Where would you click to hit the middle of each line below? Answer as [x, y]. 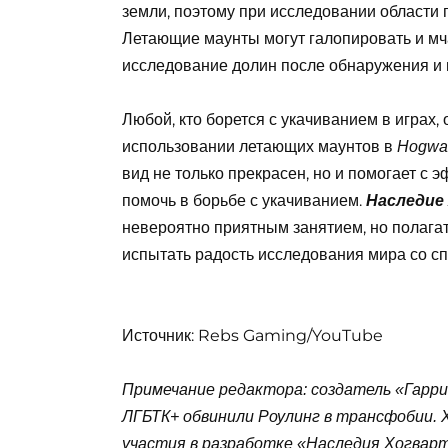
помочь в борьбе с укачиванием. [244, 200]
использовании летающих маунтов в [259, 146]
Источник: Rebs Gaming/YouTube [252, 336]
